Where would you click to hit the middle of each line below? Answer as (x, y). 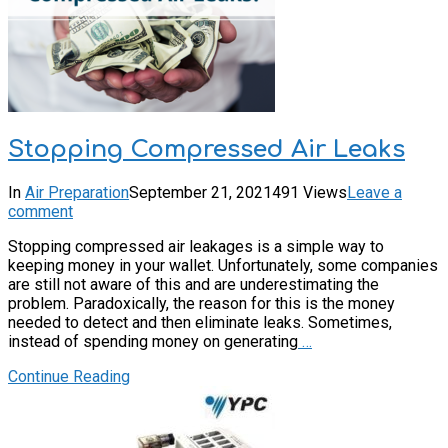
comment (40, 211)
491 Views (309, 192)
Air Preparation (77, 192)
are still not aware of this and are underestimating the (193, 284)
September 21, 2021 (200, 192)
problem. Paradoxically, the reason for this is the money (201, 303)
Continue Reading (69, 376)
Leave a (374, 192)
